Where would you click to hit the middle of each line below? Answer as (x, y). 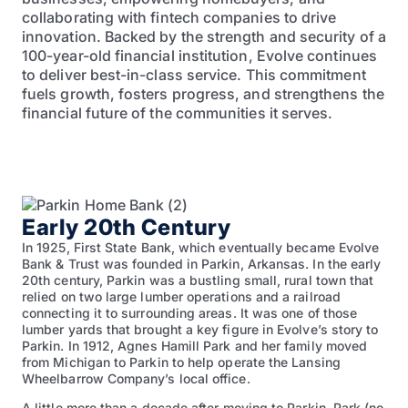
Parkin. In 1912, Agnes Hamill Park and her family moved (195, 346)
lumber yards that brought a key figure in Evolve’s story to (200, 330)
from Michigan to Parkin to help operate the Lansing (181, 362)
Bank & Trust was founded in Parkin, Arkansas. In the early (202, 264)
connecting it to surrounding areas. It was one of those (190, 313)
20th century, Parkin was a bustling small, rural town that (198, 280)
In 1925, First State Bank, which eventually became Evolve (201, 248)
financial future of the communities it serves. (178, 113)
